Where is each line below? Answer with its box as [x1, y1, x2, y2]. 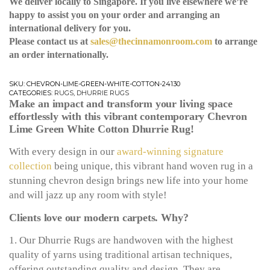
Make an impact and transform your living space [9, 98, 233, 110]
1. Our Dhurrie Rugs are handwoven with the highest [9, 234, 233, 246]
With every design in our [9, 146, 117, 158]
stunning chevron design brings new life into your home [9, 175, 248, 187]
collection [9, 160, 52, 172]
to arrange [212, 36, 257, 47]
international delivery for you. [9, 23, 131, 34]
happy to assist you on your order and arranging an [9, 10, 220, 20]
